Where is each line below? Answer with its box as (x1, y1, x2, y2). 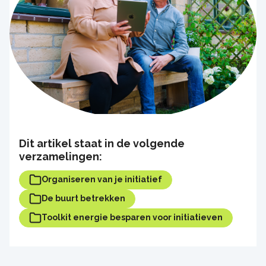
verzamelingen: (19, 150, 102, 163)
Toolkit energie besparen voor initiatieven (42, 213, 223, 223)
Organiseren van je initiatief (42, 175, 162, 185)
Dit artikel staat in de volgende (19, 137, 185, 150)
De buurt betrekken (42, 194, 125, 204)
